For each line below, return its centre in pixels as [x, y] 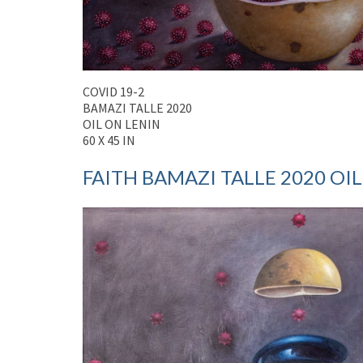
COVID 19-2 [113, 92]
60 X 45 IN [109, 141]
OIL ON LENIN [122, 124]
